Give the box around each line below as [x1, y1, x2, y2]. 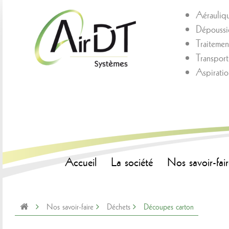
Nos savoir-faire [46, 201, 94, 212]
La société [111, 154, 153, 169]
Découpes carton [143, 201, 194, 212]
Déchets [106, 201, 130, 212]
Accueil [65, 154, 97, 169]
